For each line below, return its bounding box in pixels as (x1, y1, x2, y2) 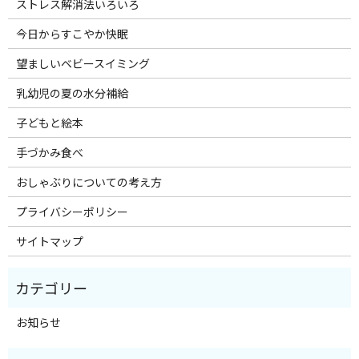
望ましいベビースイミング (15, 55, 150, 72)
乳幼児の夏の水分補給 (15, 85, 128, 102)
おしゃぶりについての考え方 (15, 174, 162, 191)
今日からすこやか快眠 (15, 26, 128, 42)
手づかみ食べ (15, 144, 83, 161)
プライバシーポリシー (15, 204, 128, 220)
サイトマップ (15, 233, 83, 250)
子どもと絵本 (15, 115, 83, 131)
